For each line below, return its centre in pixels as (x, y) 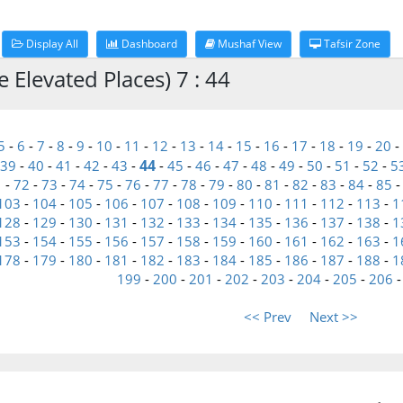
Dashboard (148, 44)
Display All (51, 44)
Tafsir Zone (351, 44)
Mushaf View (248, 44)
